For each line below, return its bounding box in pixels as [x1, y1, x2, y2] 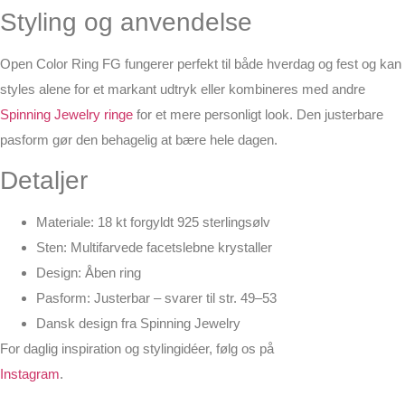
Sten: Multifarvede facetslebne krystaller [36, 240, 272, 256]
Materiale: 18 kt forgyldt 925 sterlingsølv [36, 214, 270, 231]
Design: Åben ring [36, 265, 141, 281]
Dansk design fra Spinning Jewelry [36, 316, 240, 332]
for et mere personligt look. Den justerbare [133, 106, 383, 122]
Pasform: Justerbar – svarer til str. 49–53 [36, 290, 277, 306]
